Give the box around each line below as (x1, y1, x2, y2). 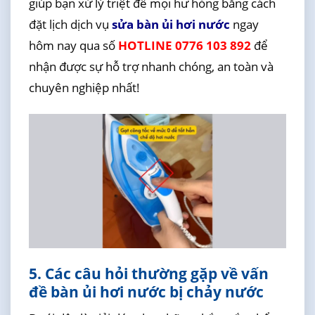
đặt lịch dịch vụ (28, 16, 112, 33)
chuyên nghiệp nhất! (28, 79, 140, 96)
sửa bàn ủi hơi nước (111, 16, 230, 33)
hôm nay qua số (28, 37, 118, 54)
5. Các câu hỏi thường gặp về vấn (28, 263, 269, 283)
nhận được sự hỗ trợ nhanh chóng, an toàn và (28, 58, 274, 75)
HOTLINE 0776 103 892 (117, 37, 251, 54)
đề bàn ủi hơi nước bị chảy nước (28, 281, 264, 302)
